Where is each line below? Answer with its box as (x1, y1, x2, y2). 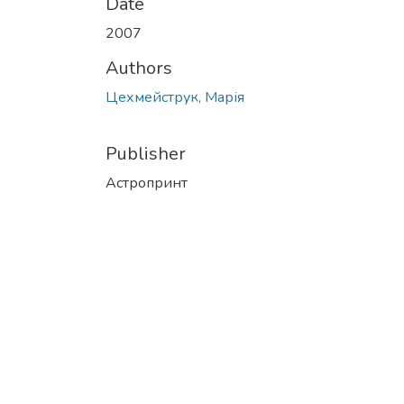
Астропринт (106, 172, 188, 193)
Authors (106, 55, 172, 80)
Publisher (106, 141, 186, 166)
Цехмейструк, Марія (106, 87, 244, 107)
